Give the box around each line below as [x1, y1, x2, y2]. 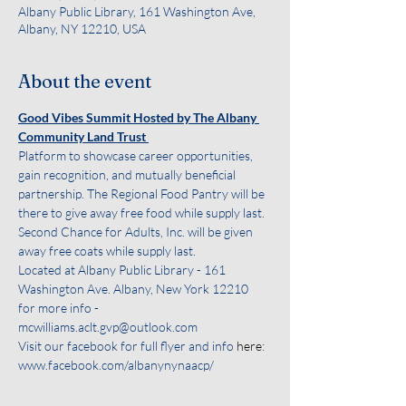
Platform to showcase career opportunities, [18, 148, 256, 163]
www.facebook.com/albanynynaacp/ [18, 357, 214, 372]
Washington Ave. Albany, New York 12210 [18, 281, 248, 296]
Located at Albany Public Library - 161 [18, 262, 228, 277]
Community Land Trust [18, 129, 149, 144]
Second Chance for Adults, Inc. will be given [18, 224, 256, 239]
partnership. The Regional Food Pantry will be [18, 186, 267, 201]
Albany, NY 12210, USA [18, 21, 146, 36]
